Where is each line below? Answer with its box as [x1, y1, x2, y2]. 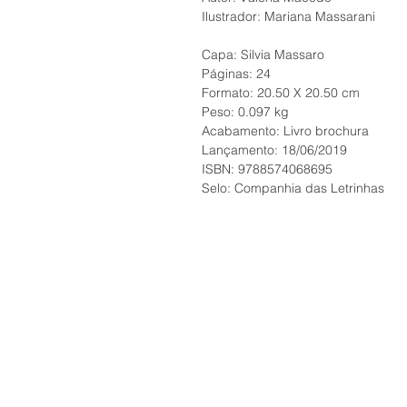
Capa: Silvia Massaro [202, 46, 324, 64]
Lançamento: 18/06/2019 [202, 142, 347, 159]
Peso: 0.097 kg [202, 104, 289, 121]
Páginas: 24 [202, 65, 271, 83]
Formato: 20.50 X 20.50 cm [202, 84, 360, 102]
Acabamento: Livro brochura [202, 123, 369, 140]
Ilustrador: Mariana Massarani [202, 8, 375, 25]
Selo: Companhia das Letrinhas [202, 180, 384, 197]
